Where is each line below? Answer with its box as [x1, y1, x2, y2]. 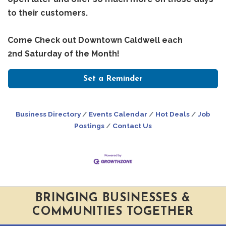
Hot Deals [155, 110, 190, 119]
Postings [74, 122, 104, 130]
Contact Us [112, 122, 152, 130]
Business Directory [16, 110, 81, 119]
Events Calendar [89, 110, 147, 119]
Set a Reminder [83, 75, 143, 83]
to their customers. [8, 8, 88, 18]
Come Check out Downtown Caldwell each [8, 35, 183, 45]
